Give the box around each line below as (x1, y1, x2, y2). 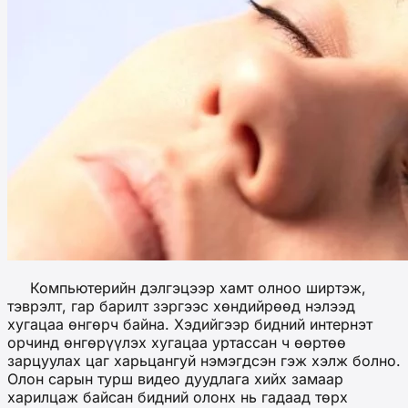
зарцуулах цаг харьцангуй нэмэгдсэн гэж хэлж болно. (7, 351, 401, 370)
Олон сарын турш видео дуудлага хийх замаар (7, 369, 343, 388)
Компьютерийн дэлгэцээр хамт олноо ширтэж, (7, 278, 366, 297)
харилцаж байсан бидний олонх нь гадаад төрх (7, 387, 348, 406)
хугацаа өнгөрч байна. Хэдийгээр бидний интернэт (7, 314, 372, 333)
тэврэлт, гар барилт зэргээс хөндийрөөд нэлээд (7, 296, 355, 315)
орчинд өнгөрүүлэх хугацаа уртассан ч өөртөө (7, 332, 346, 352)
